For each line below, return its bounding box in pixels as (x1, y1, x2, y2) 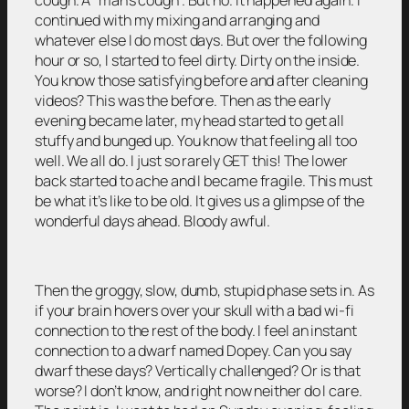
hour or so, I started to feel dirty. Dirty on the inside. (35, 49, 361, 70)
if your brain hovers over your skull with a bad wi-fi (35, 300, 354, 321)
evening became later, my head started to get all (35, 110, 345, 131)
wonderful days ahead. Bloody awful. (35, 210, 270, 231)
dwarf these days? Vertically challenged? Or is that (35, 361, 361, 382)
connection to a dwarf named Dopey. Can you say (35, 341, 352, 362)
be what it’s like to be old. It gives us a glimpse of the (35, 190, 365, 211)
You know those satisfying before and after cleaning (35, 69, 368, 90)
